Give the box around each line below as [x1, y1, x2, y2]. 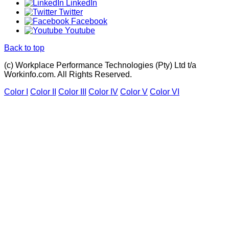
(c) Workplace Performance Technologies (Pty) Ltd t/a [4, 60, 196, 70]
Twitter [57, 7, 83, 16]
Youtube [63, 26, 95, 35]
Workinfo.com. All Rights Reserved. [4, 70, 132, 79]
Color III [58, 87, 86, 96]
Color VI [150, 87, 179, 96]
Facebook [69, 16, 107, 26]
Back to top [4, 43, 44, 52]
